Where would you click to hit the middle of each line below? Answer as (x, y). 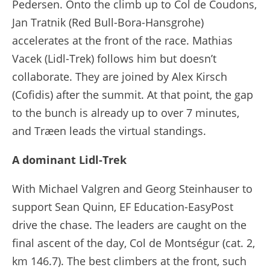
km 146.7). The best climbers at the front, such (129, 261)
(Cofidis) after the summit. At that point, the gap (133, 94)
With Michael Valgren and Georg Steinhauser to (132, 188)
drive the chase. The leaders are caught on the (129, 224)
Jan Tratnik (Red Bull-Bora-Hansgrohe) (108, 22)
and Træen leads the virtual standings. (109, 130)
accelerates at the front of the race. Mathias (122, 40)
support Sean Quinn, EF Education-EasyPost (123, 206)
